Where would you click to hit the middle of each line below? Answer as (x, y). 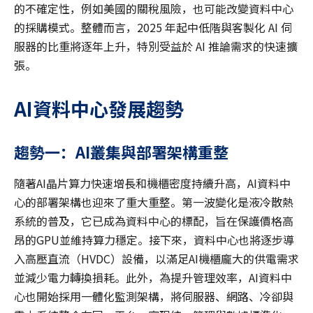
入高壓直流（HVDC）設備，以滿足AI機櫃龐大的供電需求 (156, 259)
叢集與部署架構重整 (159, 152)
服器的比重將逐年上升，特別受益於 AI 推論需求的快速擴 (156, 46)
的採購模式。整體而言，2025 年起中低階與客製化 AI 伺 (153, 28)
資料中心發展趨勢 (108, 109)
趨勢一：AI (52, 152)
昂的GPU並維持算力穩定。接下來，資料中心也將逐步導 (154, 240)
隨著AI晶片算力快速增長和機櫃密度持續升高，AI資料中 (152, 183)
